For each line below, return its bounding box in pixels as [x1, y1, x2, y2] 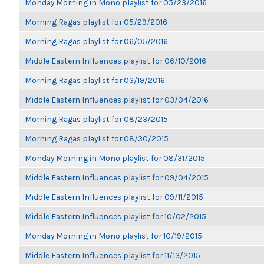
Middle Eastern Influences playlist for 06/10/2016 [25, 56, 206, 65]
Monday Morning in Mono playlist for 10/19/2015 [25, 231, 202, 240]
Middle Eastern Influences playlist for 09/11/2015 [25, 192, 203, 202]
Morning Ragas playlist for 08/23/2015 [25, 114, 168, 124]
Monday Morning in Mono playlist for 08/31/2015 [25, 153, 205, 163]
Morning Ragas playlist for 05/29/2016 [25, 17, 167, 27]
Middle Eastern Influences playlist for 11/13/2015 [25, 250, 200, 260]
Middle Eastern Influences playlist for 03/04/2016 [25, 95, 209, 104]
